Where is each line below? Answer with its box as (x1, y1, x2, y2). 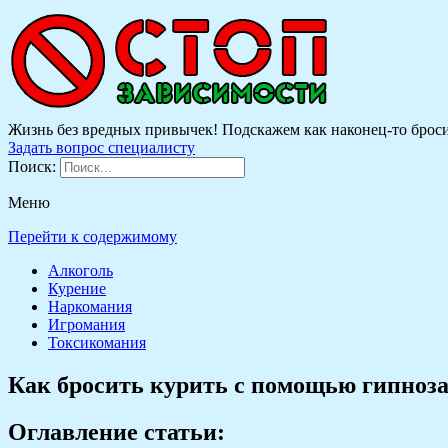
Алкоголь (48, 262, 113, 279)
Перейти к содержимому (8, 228, 177, 245)
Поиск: (8, 158, 60, 175)
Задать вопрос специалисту (8, 139, 195, 156)
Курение (48, 280, 106, 297)
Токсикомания (48, 334, 146, 351)
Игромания (48, 316, 125, 333)
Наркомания (48, 298, 132, 315)
